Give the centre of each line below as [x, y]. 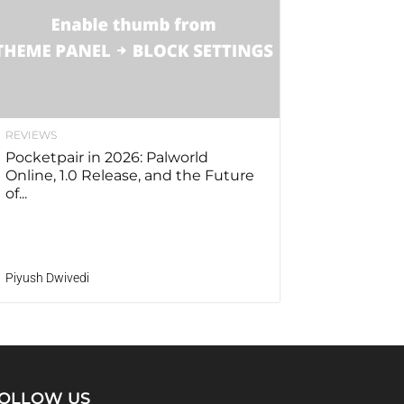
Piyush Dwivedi [47, 278]
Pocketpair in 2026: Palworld [107, 158]
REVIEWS [31, 135]
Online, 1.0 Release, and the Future [130, 176]
